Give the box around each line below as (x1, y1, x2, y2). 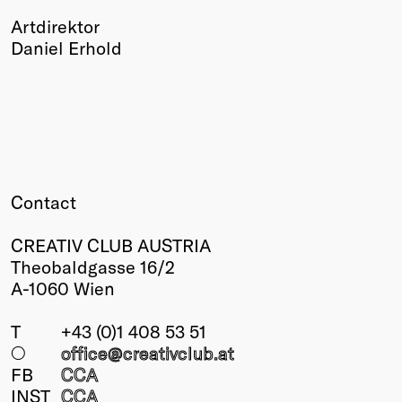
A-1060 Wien (11, 277, 115, 300)
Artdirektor (11, 15, 100, 38)
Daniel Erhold (11, 37, 122, 59)
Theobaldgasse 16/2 (11, 256, 175, 278)
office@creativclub (61, 342, 214, 364)
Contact (11, 191, 76, 214)
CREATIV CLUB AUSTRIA (11, 234, 211, 257)
